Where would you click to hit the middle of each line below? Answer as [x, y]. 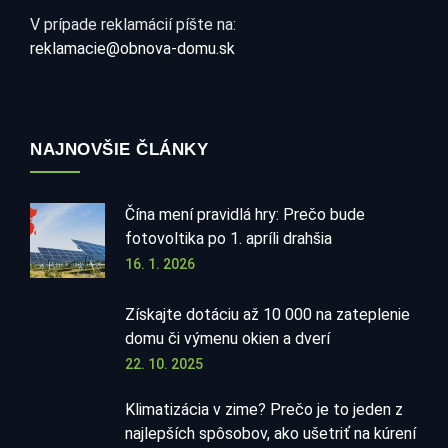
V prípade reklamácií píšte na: [133, 25]
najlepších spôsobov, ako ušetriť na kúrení [270, 434]
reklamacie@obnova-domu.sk [132, 49]
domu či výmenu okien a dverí [227, 339]
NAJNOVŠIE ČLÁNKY [119, 150]
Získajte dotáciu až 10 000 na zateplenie [267, 315]
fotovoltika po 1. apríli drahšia [228, 239]
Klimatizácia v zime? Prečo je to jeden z [264, 410]
